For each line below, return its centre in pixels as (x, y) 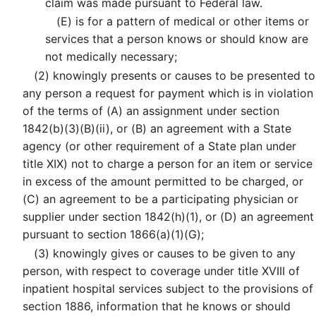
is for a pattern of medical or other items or (190, 22)
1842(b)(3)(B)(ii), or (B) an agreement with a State (157, 128)
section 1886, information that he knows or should (157, 306)
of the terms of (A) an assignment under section (151, 110)
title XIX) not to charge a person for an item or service (168, 163)
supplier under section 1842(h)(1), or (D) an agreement (168, 216)
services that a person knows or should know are (177, 39)
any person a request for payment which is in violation (168, 93)
